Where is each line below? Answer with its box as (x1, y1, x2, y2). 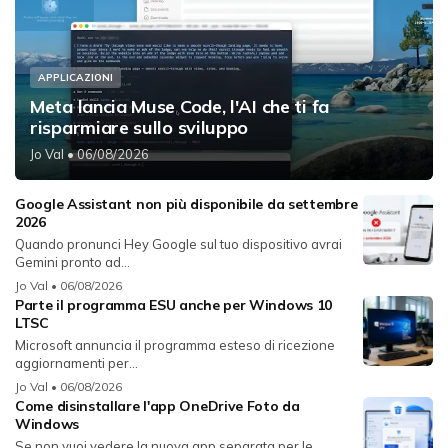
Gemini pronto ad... (15, 254, 130, 271)
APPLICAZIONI (38, 71, 113, 85)
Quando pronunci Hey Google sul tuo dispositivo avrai (15, 236, 342, 253)
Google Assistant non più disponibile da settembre (15, 195, 358, 214)
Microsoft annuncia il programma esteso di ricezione (15, 337, 335, 354)
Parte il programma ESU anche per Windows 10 (15, 296, 333, 315)
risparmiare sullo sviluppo (30, 116, 249, 140)
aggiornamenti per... (15, 355, 138, 372)
